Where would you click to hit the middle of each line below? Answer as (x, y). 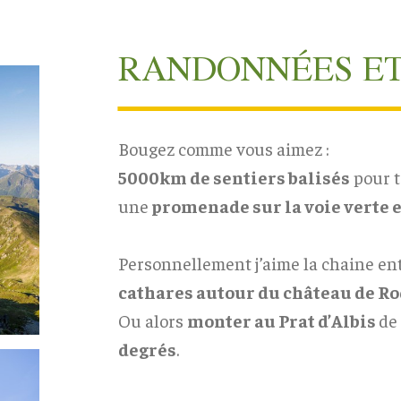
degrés (147, 348)
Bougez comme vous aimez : (223, 148)
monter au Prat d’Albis (282, 320)
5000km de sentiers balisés (234, 176)
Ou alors (152, 320)
